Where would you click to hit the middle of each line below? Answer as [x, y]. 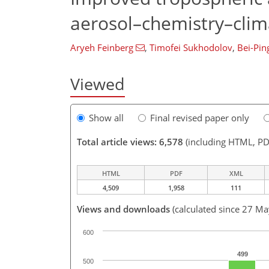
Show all [106, 118]
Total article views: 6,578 [130, 142]
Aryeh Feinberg [102, 47]
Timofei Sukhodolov [191, 47]
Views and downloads [123, 209]
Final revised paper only [200, 118]
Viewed [98, 84]
